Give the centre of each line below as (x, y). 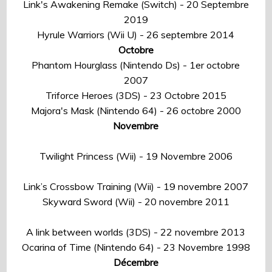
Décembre (136, 262)
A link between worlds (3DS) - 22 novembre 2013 (136, 232)
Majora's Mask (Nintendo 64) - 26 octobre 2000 (136, 110)
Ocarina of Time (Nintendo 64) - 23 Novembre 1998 (136, 247)
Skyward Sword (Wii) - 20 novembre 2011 (136, 201)
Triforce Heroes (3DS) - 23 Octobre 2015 (136, 95)
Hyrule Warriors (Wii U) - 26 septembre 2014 (136, 34)
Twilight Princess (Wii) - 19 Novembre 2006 (136, 156)
